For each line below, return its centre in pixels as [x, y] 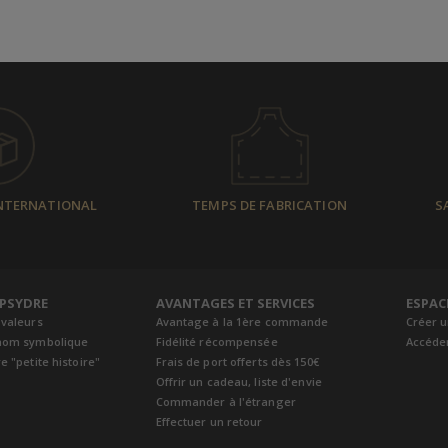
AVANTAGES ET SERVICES [235, 302]
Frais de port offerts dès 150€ [237, 361]
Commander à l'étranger [225, 401]
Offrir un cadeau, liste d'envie [238, 381]
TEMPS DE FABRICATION [269, 204]
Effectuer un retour [209, 421]
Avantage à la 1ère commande [242, 321]
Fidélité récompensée [216, 341]
